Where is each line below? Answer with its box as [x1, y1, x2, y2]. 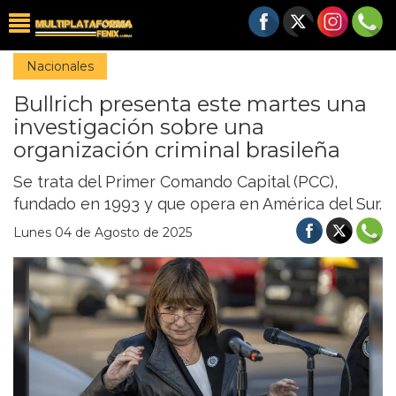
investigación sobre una [13, 114, 264, 140]
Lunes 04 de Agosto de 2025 [13, 225, 192, 240]
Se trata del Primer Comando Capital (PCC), [13, 172, 338, 191]
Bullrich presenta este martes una [13, 91, 367, 117]
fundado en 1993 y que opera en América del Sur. [13, 194, 382, 213]
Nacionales [27, 58, 94, 74]
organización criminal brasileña [13, 137, 340, 163]
